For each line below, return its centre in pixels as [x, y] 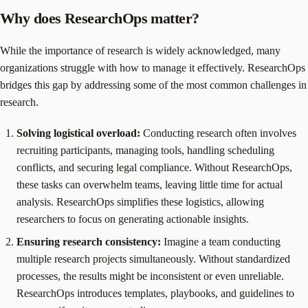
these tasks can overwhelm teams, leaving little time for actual [150, 184]
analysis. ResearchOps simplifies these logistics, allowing [140, 201]
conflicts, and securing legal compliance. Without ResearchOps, [154, 167]
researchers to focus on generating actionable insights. [133, 219]
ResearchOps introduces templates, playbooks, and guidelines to [155, 293]
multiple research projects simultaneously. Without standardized [153, 258]
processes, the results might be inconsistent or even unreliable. [150, 276]
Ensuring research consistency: [89, 241]
